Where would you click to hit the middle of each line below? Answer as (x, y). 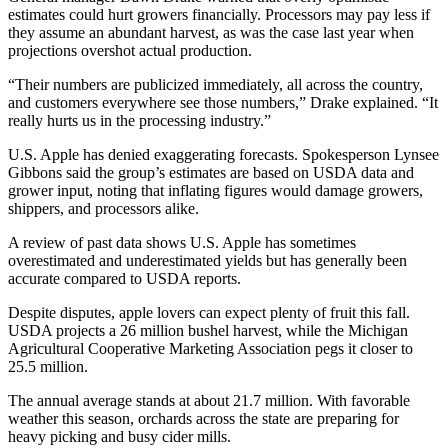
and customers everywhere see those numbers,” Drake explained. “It (223, 102)
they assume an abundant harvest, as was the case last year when (211, 32)
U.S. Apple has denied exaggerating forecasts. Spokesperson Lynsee (223, 154)
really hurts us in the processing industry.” (139, 120)
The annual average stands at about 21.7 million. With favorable (209, 400)
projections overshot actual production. (130, 50)
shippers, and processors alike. (103, 208)
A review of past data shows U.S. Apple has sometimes (182, 242)
